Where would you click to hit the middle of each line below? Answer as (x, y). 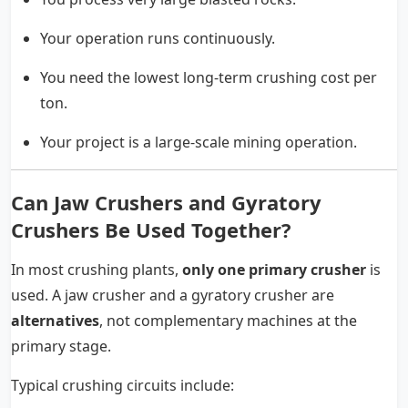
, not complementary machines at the (228, 321)
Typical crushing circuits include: (122, 386)
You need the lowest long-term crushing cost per (209, 78)
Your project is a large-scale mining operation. (199, 143)
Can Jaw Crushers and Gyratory (166, 203)
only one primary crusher (274, 270)
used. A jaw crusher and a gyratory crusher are (173, 296)
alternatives (55, 321)
